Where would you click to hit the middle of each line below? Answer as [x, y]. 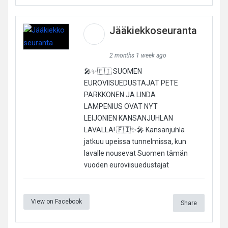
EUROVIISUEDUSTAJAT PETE [131, 83]
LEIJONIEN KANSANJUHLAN [128, 118]
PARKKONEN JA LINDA [120, 94]
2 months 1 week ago [138, 55]
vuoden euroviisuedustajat [126, 165]
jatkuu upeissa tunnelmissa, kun [135, 141]
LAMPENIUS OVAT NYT [121, 106]
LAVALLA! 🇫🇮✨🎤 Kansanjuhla [134, 130]
